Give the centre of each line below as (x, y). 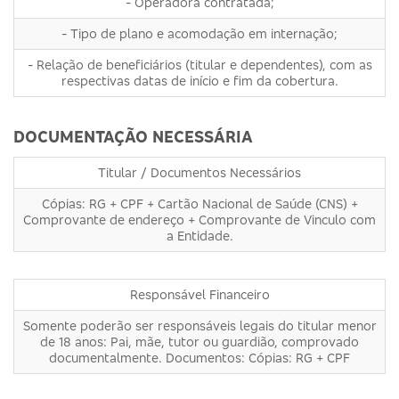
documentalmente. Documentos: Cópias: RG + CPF (199, 357)
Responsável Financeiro (199, 294)
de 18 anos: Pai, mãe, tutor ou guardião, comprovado (199, 341)
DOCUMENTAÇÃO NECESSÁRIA (133, 136)
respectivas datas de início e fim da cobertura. (199, 80)
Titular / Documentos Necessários (199, 172)
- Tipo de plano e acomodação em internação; (199, 33)
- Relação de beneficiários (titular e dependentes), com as (199, 64)
